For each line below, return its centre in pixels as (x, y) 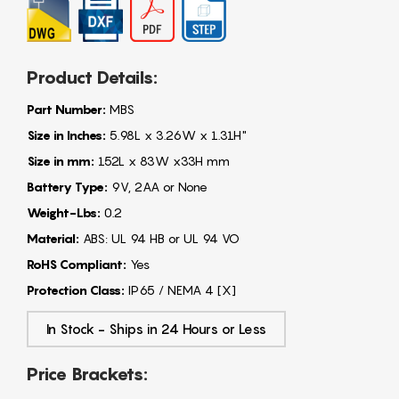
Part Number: (66, 109)
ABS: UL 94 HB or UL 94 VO (159, 238)
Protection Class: (76, 289)
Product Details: (92, 77)
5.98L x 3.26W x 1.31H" (176, 134)
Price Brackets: (87, 374)
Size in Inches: (66, 134)
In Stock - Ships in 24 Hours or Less (156, 328)
